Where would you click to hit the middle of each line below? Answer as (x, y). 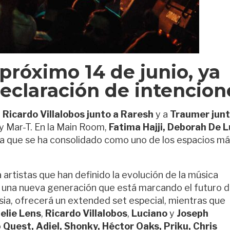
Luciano (149, 213)
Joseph (193, 213)
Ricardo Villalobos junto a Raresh (78, 114)
